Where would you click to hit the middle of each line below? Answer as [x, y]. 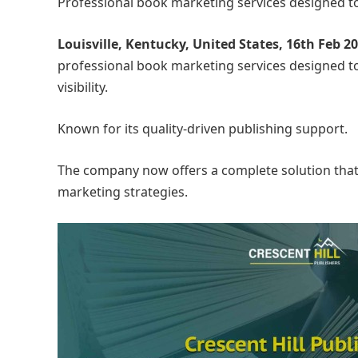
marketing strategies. [123, 192]
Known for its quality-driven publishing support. [203, 129]
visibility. [84, 87]
